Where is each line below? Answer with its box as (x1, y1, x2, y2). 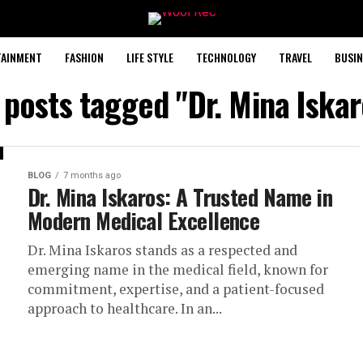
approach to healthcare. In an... (28, 299, 222, 318)
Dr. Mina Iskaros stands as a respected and (28, 241, 297, 259)
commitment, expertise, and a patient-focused (28, 280, 324, 298)
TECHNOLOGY (195, 49, 256, 66)
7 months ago (63, 170, 121, 181)
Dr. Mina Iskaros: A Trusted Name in (28, 181, 332, 213)
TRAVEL (278, 49, 312, 66)
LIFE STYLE (126, 49, 173, 66)
